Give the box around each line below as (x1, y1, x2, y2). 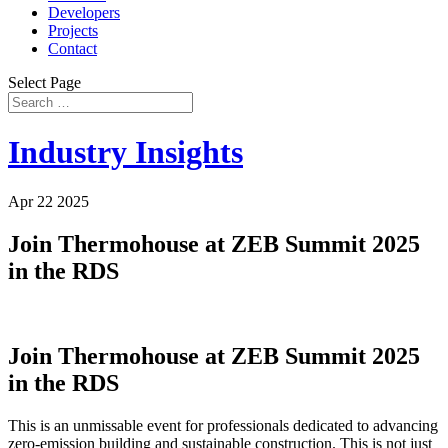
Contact (48, 40, 97, 57)
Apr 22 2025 (8, 192, 89, 210)
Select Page (8, 74, 81, 91)
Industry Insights (8, 134, 243, 171)
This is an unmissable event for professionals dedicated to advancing (8, 416, 438, 434)
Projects (48, 22, 98, 39)
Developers (48, 4, 120, 21)
